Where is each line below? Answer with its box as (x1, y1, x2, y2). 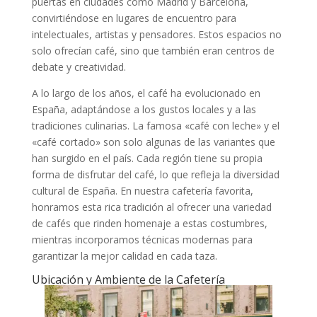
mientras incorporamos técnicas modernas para (31, 232, 253, 246)
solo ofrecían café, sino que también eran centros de (31, 43, 275, 57)
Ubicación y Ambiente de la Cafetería (31, 271, 225, 287)
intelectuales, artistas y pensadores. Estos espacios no (31, 27, 282, 41)
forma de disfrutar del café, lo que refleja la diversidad (31, 167, 279, 181)
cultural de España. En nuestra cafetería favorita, (31, 183, 253, 197)
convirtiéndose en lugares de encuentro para (31, 11, 236, 25)
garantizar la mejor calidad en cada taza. (31, 248, 217, 263)
